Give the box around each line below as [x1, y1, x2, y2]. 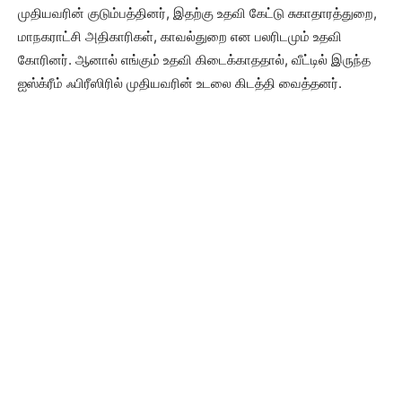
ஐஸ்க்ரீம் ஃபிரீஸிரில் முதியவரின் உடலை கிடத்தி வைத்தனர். [18, 74, 342, 92]
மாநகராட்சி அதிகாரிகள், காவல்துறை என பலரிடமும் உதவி [18, 28, 342, 46]
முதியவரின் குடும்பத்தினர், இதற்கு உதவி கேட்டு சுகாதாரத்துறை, [18, 4, 377, 22]
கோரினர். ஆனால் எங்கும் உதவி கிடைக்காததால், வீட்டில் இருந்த [18, 51, 371, 69]
